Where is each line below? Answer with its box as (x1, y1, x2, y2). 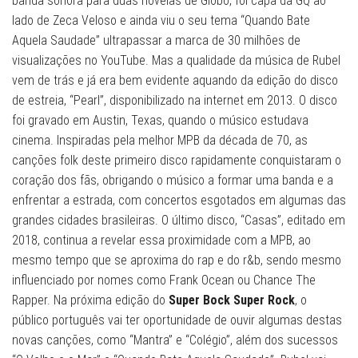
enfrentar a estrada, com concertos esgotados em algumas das (12, 193, 346, 209)
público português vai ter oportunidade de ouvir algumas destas (12, 312, 342, 328)
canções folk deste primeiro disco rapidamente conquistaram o (12, 153, 341, 169)
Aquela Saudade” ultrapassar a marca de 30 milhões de (12, 33, 300, 49)
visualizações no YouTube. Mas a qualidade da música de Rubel (12, 53, 340, 69)
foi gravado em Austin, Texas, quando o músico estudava (12, 113, 308, 129)
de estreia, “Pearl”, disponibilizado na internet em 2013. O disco (12, 93, 337, 109)
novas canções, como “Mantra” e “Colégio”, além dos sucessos (12, 332, 338, 348)
